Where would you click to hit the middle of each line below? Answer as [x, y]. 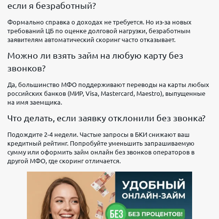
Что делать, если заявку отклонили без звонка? [106, 118]
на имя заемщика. [35, 102]
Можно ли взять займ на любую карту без [95, 55]
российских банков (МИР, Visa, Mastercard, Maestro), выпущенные [106, 93]
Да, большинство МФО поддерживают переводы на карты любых [108, 84]
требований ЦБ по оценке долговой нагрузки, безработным [99, 31]
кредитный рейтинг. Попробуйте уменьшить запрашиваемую [101, 143]
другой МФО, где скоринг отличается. [64, 161]
